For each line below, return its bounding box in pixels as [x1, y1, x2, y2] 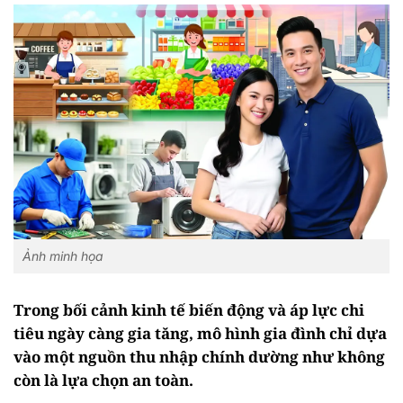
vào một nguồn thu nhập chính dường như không [13, 346, 385, 368]
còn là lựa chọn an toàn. [13, 370, 193, 391]
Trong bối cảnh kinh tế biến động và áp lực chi [13, 300, 364, 321]
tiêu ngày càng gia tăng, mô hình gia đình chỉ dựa [13, 323, 387, 345]
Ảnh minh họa [22, 248, 103, 264]
